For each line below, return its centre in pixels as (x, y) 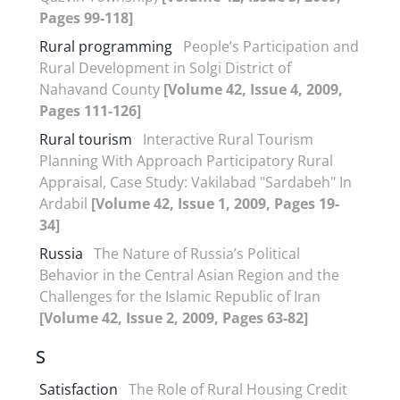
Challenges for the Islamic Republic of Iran (180, 296)
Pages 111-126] (90, 110)
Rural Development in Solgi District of (165, 67)
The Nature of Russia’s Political (197, 253)
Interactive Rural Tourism (228, 139)
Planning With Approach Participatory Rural (186, 160)
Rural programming (106, 46)
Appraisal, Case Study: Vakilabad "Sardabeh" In (196, 182)
